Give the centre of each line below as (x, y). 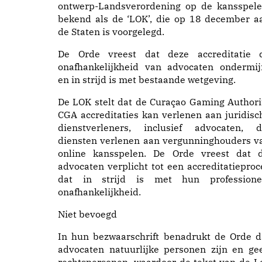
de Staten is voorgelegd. (111, 32)
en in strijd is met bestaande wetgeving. (147, 80)
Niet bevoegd (87, 214)
